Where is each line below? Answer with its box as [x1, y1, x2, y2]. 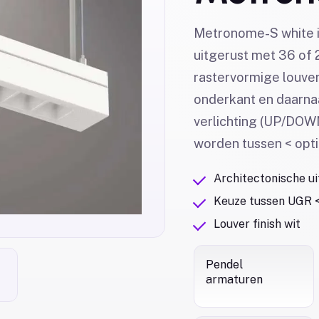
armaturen [205, 273, 263, 286]
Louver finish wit [213, 217, 300, 231]
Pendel [205, 258, 243, 271]
